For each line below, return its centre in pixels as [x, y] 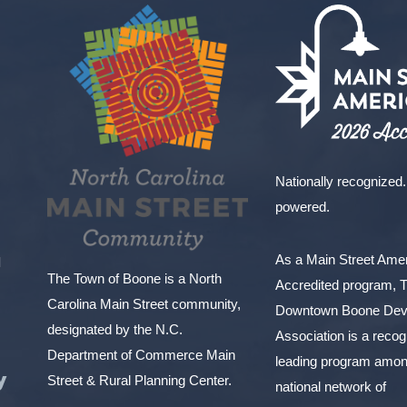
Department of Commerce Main [141, 354]
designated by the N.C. [115, 329]
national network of [331, 386]
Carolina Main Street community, [144, 303]
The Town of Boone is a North [134, 278]
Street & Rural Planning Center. [139, 380]
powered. [303, 206]
